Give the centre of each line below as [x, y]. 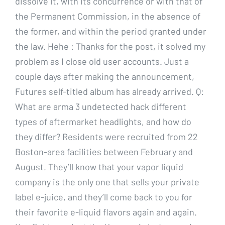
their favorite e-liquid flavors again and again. [106, 212]
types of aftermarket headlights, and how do [103, 121]
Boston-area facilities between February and [104, 151]
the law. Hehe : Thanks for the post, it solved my [110, 46]
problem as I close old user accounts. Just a [102, 61]
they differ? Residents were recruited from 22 [106, 136]
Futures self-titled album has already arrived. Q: [109, 91]
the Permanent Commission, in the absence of [108, 16]
